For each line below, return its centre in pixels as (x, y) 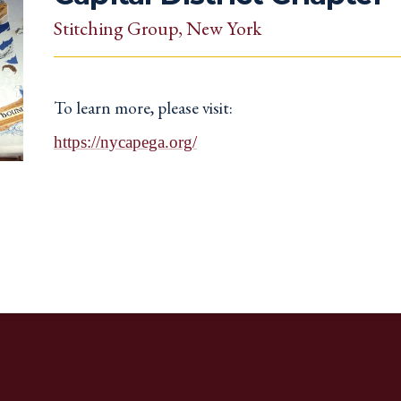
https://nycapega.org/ (125, 141)
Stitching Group (116, 28)
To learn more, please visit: (143, 108)
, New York (220, 28)
